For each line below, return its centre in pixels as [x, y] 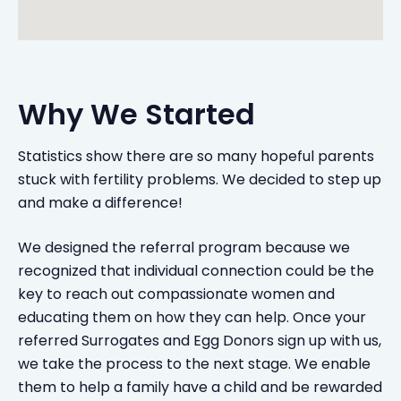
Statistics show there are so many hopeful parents [196, 156]
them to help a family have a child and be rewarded [200, 387]
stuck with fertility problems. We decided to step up [200, 179]
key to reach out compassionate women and [176, 294]
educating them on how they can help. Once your [192, 317]
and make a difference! [102, 203]
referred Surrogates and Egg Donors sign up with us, [200, 341]
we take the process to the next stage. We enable [194, 364]
